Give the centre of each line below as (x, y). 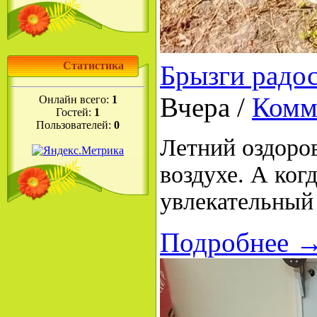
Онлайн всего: (75, 99)
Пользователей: (75, 125)
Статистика (93, 65)
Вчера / (206, 107)
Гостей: (75, 112)
